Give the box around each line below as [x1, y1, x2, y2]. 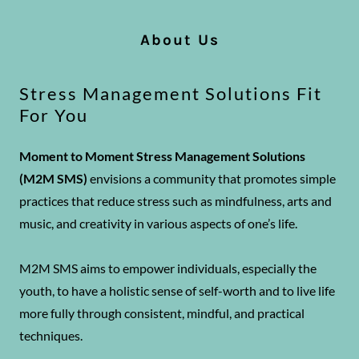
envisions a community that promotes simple [87, 171, 336, 187]
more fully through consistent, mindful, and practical [19, 305, 305, 321]
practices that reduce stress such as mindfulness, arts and [19, 193, 332, 209]
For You [19, 104, 88, 127]
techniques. [19, 328, 83, 344]
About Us [139, 31, 220, 50]
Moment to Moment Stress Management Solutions [19, 148, 305, 164]
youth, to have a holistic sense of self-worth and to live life [19, 283, 335, 299]
